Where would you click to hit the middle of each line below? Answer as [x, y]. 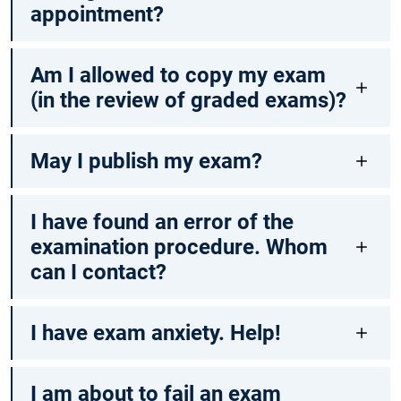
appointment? [97, 15]
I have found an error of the [162, 222]
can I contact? [98, 273]
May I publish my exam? [146, 162]
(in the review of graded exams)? [188, 101]
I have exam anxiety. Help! [155, 333]
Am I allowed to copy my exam [178, 76]
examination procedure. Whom [179, 247]
